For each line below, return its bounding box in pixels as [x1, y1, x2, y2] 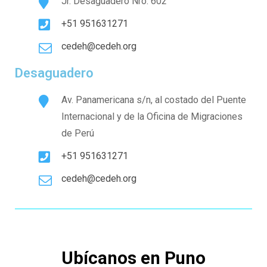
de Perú [61, 128, 94, 139]
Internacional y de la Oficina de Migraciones [61, 111, 243, 122]
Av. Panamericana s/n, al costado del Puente [61, 94, 246, 105]
